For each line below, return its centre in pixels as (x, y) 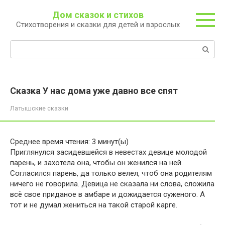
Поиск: (22, 45)
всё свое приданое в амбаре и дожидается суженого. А (107, 194)
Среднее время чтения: (50, 142)
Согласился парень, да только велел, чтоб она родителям (111, 173)
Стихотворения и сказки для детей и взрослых (98, 25)
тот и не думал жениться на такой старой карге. (94, 205)
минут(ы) (113, 142)
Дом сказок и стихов (98, 15)
